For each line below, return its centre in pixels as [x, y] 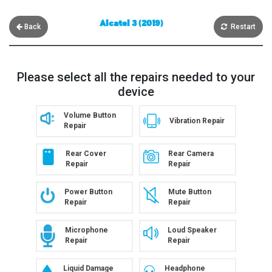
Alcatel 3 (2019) [131, 24]
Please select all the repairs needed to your [136, 77]
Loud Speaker [192, 230]
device [136, 91]
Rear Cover [86, 154]
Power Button [88, 192]
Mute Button [190, 192]
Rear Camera [191, 154]
